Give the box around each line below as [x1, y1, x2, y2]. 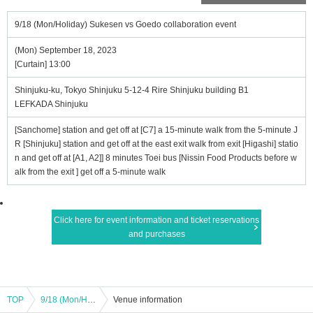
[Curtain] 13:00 [15, 59, 71, 69]
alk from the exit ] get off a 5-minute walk [15, 167, 166, 177]
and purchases [128, 229, 185, 239]
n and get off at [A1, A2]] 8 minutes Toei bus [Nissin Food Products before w [15, 153, 297, 163]
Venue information [113, 295, 182, 305]
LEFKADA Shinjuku [15, 99, 88, 109]
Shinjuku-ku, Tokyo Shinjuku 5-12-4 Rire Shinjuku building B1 [15, 85, 249, 95]
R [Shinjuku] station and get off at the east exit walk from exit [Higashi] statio [15, 139, 298, 149]
